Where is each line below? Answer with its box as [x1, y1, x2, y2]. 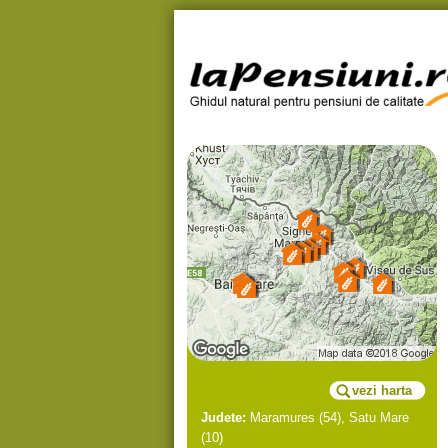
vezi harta [352, 383, 412, 398]
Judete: [201, 410, 246, 425]
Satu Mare [349, 410, 409, 425]
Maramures [250, 410, 315, 425]
